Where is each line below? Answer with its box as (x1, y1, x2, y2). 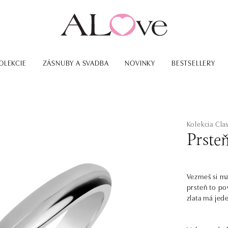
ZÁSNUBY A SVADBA (42, 58, 109, 68)
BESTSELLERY (172, 58, 215, 68)
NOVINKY (125, 58, 156, 68)
